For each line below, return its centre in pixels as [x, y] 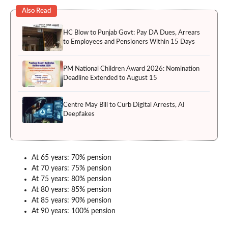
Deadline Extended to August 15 [110, 78]
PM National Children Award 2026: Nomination [131, 69]
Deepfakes [79, 114]
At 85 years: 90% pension [72, 200]
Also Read [36, 11]
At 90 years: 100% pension [74, 211]
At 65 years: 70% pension [72, 158]
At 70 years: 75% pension [72, 168]
